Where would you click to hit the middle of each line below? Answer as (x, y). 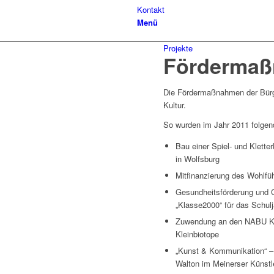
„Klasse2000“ (199, 205)
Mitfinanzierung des (211, 176)
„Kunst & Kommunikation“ (221, 251)
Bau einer (194, 146)
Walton (187, 264)
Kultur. (175, 105)
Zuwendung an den (210, 221)
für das (237, 205)
